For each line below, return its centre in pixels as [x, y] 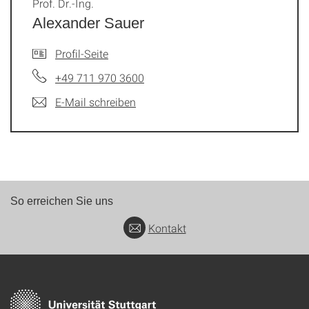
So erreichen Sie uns [62, 201]
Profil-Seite [82, 53]
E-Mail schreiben [96, 102]
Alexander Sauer [88, 23]
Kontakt [167, 228]
